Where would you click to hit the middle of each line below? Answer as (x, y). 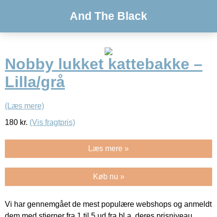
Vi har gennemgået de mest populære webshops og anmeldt (108, 204)
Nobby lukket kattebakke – (104, 64)
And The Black (108, 16)
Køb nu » (108, 176)
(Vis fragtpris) (52, 122)
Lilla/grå (35, 82)
